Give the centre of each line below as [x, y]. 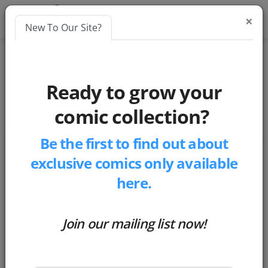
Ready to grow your [134, 92]
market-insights [56, 105]
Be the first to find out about [134, 143]
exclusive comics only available [134, 163]
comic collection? [134, 116]
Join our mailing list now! [134, 223]
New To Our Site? [63, 28]
